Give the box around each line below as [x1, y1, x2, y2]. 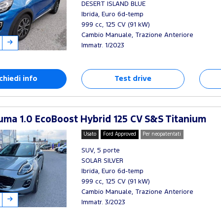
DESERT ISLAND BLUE [81, 1, 146, 7]
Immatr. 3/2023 [81, 199, 125, 205]
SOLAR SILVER [81, 158, 123, 164]
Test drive [114, 75, 151, 82]
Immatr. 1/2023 [81, 42, 124, 48]
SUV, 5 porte [81, 147, 120, 153]
